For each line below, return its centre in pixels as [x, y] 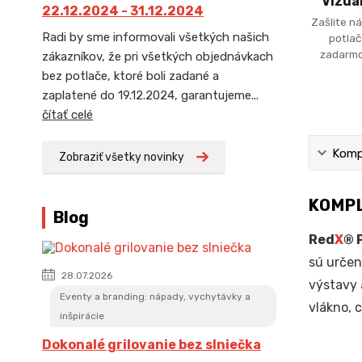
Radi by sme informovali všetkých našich [156, 37]
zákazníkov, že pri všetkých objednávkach [158, 57]
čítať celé [67, 115]
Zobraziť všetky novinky [122, 157]
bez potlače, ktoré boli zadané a [130, 76]
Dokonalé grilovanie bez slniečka [152, 345]
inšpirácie [82, 316]
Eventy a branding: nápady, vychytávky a [155, 297]
